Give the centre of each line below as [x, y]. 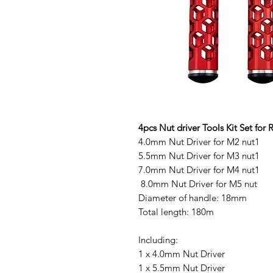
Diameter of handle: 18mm [197, 198]
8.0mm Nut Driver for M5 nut [201, 184]
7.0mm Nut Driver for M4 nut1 [199, 170]
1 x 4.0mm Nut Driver [182, 254]
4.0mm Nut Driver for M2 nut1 [199, 142]
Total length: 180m [183, 212]
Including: [163, 240]
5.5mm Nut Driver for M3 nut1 [199, 156]
